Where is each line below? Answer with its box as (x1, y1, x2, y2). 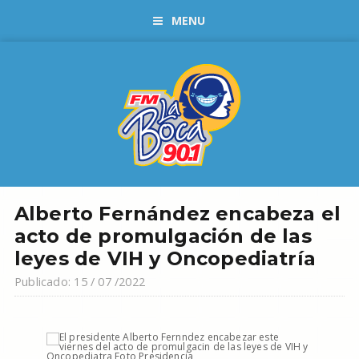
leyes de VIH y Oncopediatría (14, 247, 316, 270)
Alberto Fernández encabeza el (14, 202, 341, 225)
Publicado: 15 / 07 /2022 (14, 274, 146, 289)
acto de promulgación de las (14, 224, 312, 248)
